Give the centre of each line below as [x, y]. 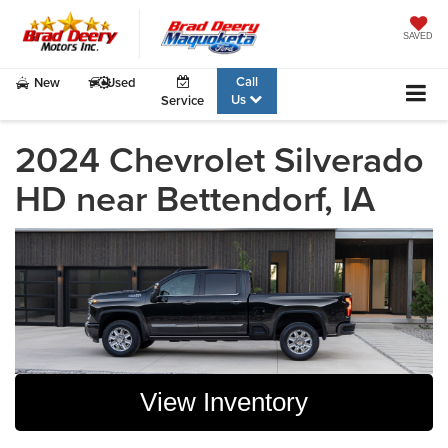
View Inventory [224, 401]
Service [183, 100]
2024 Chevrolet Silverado [219, 158]
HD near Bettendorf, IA [195, 197]
